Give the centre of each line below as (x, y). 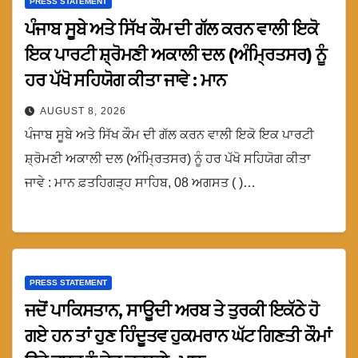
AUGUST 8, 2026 (83, 111)
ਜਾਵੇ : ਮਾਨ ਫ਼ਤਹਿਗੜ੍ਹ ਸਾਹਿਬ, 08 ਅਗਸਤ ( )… (140, 183)
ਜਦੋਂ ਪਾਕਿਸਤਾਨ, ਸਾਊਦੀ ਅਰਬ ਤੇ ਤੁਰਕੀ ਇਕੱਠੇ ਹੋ (172, 310)
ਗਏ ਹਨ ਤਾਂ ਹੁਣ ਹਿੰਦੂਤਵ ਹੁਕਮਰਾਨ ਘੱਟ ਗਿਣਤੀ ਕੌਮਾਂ (178, 336)
